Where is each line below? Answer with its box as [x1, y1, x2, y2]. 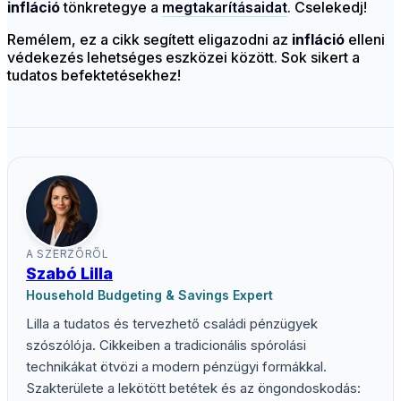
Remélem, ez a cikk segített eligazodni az [7, 30, 292, 49]
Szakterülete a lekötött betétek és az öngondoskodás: [26, 380, 361, 397]
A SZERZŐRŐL [26, 247, 109, 261]
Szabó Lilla [26, 264, 113, 284]
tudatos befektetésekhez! [7, 66, 181, 85]
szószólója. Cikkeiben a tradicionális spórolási [26, 337, 306, 354]
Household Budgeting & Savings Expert [26, 287, 273, 303]
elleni [345, 30, 385, 49]
